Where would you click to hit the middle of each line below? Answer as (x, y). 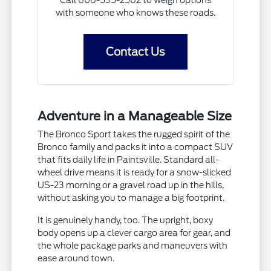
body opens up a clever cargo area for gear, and (134, 233)
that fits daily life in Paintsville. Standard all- (129, 159)
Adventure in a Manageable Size (135, 116)
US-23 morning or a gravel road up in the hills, (131, 185)
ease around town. (76, 258)
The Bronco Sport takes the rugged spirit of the (134, 134)
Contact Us (135, 51)
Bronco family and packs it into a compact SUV (135, 147)
